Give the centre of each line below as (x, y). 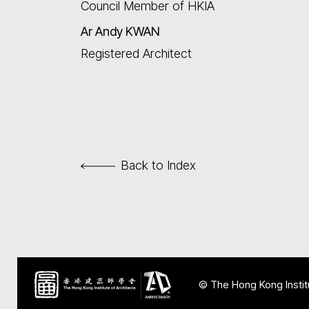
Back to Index (158, 165)
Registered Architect (136, 53)
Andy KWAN (126, 31)
